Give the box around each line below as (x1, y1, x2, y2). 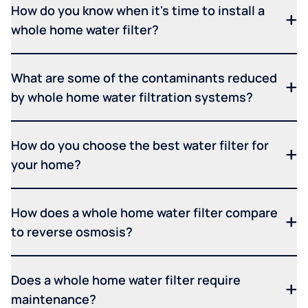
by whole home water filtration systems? (11, 89, 253, 106)
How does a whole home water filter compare (11, 204, 278, 221)
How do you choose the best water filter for (11, 137, 269, 154)
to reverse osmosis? (11, 223, 133, 241)
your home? (11, 156, 81, 173)
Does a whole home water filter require (11, 272, 241, 289)
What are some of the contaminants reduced (11, 69, 277, 87)
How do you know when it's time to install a (11, 2, 265, 19)
